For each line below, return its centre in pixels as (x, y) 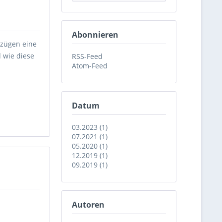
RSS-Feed (87, 56)
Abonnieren (95, 35)
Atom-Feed (90, 66)
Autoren (88, 205)
